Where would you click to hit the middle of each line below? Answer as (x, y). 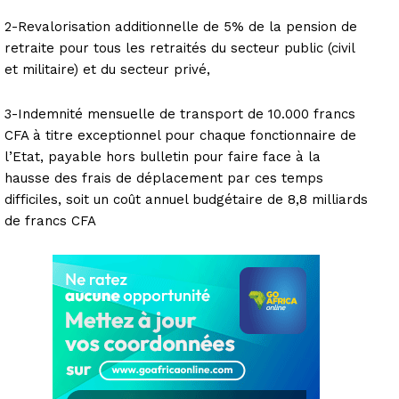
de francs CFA (50, 220)
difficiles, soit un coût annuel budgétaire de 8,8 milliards (186, 199)
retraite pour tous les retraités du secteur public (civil (179, 48)
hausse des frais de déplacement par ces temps (164, 178)
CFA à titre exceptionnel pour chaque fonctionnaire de (180, 135)
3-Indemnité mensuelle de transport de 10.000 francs (180, 114)
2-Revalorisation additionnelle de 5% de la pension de (181, 26)
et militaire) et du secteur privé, (107, 69)
